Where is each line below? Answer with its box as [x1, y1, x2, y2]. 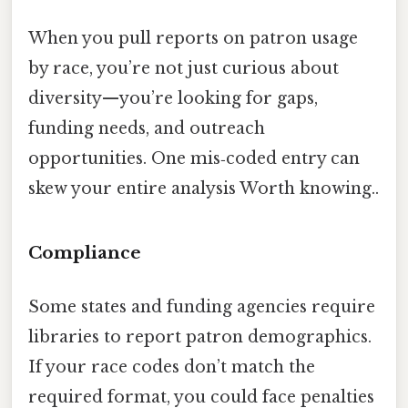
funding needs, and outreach [28, 118, 265, 139]
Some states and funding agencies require [28, 297, 375, 318]
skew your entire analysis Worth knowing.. [28, 178, 379, 199]
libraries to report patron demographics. [28, 327, 372, 348]
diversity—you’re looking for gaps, [28, 88, 318, 109]
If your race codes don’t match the [28, 357, 315, 378]
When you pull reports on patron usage [28, 28, 358, 49]
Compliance [28, 241, 141, 263]
